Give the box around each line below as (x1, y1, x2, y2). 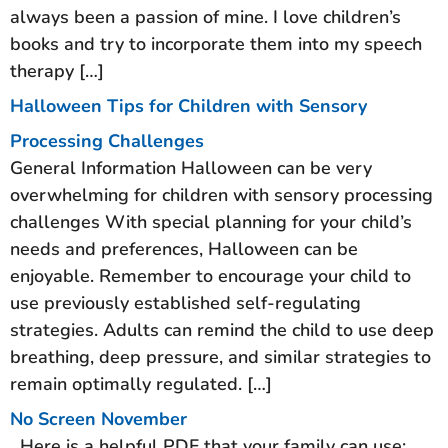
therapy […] (10, 58, 104, 83)
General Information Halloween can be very (10, 155, 372, 180)
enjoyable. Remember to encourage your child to (10, 263, 411, 288)
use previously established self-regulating (10, 290, 361, 315)
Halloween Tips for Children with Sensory (10, 93, 367, 118)
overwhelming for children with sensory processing (10, 182, 433, 207)
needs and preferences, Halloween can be (10, 236, 358, 261)
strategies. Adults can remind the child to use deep (10, 317, 434, 342)
